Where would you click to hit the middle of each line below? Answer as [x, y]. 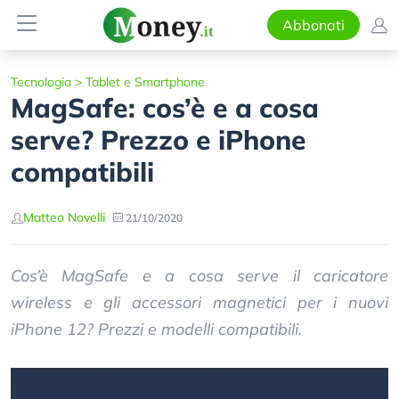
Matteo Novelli [64, 217]
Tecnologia [41, 82]
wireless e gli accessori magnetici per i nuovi [199, 302]
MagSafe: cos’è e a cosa [165, 108]
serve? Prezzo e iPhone [159, 140]
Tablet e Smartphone [145, 82]
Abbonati [313, 25]
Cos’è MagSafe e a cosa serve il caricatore [199, 276]
